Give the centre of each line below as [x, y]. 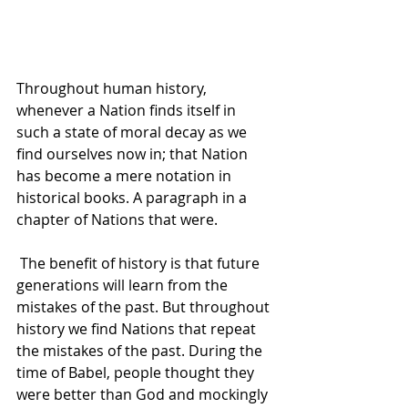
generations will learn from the [124, 286]
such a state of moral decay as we [133, 133]
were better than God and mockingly [144, 395]
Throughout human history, [113, 89]
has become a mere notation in [126, 176]
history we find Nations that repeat [138, 329]
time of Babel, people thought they [137, 373]
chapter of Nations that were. [119, 220]
